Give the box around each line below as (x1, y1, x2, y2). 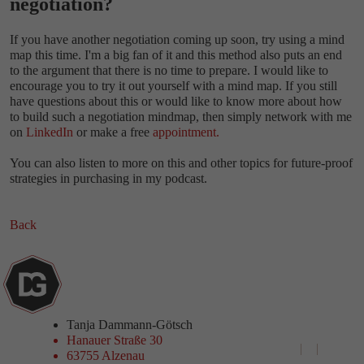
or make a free (73, 124, 153, 139)
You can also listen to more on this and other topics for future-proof (10, 155, 353, 170)
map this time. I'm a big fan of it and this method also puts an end (10, 47, 342, 62)
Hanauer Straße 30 (67, 333, 163, 348)
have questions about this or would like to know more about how (10, 93, 342, 108)
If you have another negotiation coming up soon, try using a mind (10, 32, 344, 46)
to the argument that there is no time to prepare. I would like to (10, 63, 328, 77)
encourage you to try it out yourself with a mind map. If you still (10, 78, 337, 93)
